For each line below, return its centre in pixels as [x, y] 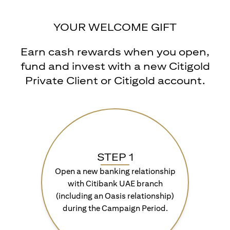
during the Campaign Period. [115, 208]
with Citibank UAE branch [115, 184]
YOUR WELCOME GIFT [115, 27]
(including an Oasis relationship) [115, 196]
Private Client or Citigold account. [115, 80]
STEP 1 [115, 157]
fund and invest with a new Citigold [115, 66]
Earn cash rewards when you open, [115, 52]
